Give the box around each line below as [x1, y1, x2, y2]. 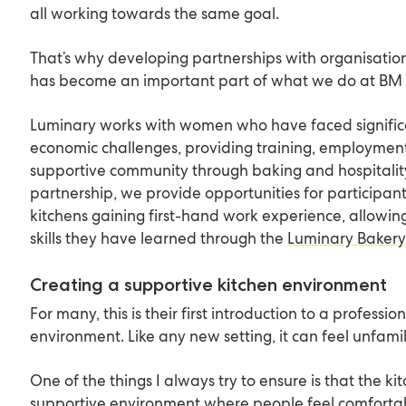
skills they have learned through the [30, 227, 288, 248]
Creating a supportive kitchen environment [30, 273, 388, 295]
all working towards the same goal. [30, 3, 280, 24]
